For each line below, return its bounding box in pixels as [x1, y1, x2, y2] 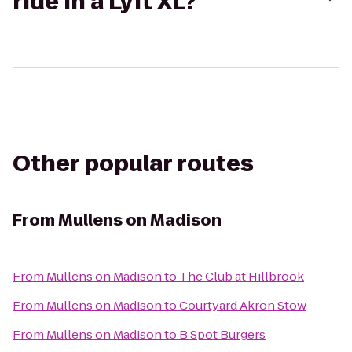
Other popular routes [13, 148, 254, 179]
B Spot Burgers [179, 326, 266, 343]
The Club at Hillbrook [179, 268, 304, 284]
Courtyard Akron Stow [179, 297, 306, 313]
